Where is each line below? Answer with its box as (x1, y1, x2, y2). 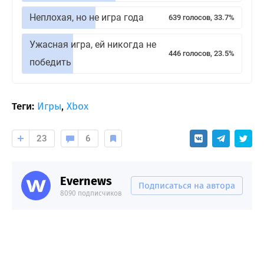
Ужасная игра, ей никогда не (29, 39, 156, 51)
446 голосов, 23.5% (169, 49, 235, 58)
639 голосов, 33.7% (169, 13, 235, 22)
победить (29, 57, 71, 68)
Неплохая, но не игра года (29, 12, 144, 24)
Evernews (60, 174, 112, 189)
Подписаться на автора (138, 180, 235, 192)
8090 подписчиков (60, 189, 122, 198)
